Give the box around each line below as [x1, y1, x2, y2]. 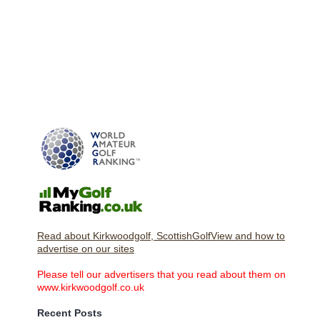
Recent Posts [37, 306, 102, 319]
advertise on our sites [37, 242, 134, 254]
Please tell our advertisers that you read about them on [37, 268, 286, 280]
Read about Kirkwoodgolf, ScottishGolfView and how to [37, 229, 285, 241]
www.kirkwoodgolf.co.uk [37, 281, 144, 293]
